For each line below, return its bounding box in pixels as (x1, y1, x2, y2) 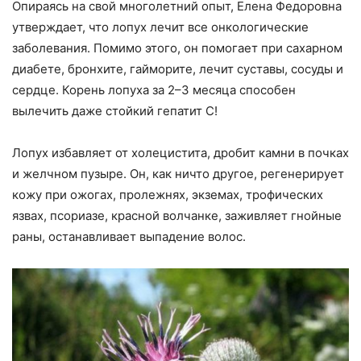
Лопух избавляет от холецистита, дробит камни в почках (12, 145, 349, 161)
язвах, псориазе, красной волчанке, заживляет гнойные (12, 208, 342, 224)
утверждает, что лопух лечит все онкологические (12, 19, 309, 35)
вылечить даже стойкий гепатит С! (12, 103, 218, 119)
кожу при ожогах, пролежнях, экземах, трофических (12, 187, 323, 203)
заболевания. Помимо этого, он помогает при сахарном (12, 40, 342, 56)
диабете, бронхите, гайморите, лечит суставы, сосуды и (12, 61, 343, 77)
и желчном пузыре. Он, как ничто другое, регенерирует (12, 166, 344, 182)
